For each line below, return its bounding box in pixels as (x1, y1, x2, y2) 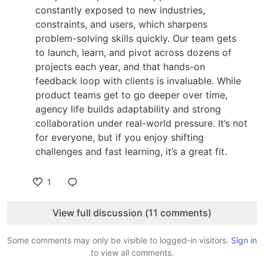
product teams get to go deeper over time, (35, 88, 227, 101)
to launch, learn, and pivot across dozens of (35, 46, 232, 58)
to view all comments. (90, 247, 174, 258)
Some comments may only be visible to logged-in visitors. (7, 235, 231, 245)
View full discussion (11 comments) (52, 206, 212, 219)
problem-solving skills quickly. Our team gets (35, 32, 236, 44)
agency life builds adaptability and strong (35, 103, 221, 115)
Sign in (231, 235, 257, 245)
